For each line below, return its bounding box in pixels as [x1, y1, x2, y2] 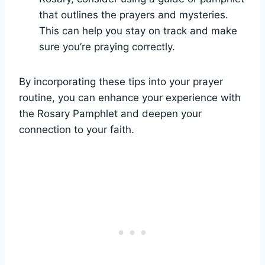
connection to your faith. [19, 124, 134, 136]
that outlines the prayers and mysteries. [39, 9, 228, 21]
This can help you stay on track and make [39, 25, 237, 37]
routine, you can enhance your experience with [19, 92, 241, 104]
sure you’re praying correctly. [39, 41, 175, 53]
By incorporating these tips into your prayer [19, 76, 223, 88]
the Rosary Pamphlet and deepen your [19, 108, 202, 120]
